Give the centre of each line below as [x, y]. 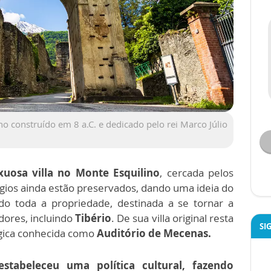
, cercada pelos [197, 172]
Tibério [93, 218]
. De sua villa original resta [173, 218]
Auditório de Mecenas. [154, 233]
